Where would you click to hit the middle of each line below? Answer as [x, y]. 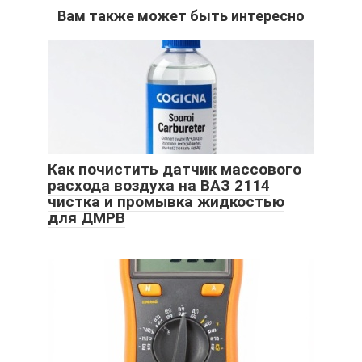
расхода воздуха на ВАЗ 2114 [159, 186]
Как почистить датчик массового [175, 170]
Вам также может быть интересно [181, 16]
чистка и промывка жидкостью [166, 202]
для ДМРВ [86, 218]
